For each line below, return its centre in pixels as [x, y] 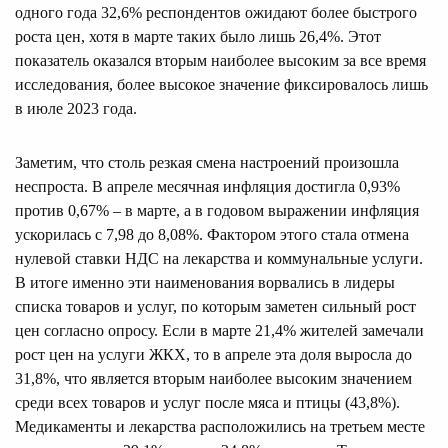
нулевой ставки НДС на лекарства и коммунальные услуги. [219, 258]
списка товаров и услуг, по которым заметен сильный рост [215, 306]
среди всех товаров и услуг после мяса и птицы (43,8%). [207, 402]
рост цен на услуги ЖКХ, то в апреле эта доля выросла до [213, 354]
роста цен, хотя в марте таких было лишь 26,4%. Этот [198, 36]
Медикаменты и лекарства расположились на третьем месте [220, 426]
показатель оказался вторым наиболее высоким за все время [220, 60]
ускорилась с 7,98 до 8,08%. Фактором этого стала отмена [212, 234]
